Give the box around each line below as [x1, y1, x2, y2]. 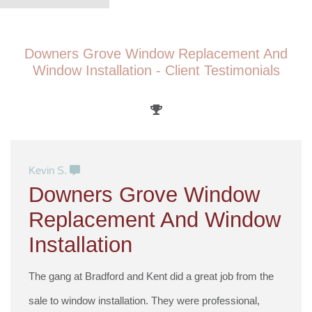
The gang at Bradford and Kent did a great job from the [29, 270, 274, 283]
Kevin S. [29, 164, 70, 177]
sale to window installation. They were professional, [29, 295, 260, 307]
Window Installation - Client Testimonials [32, 63, 280, 79]
